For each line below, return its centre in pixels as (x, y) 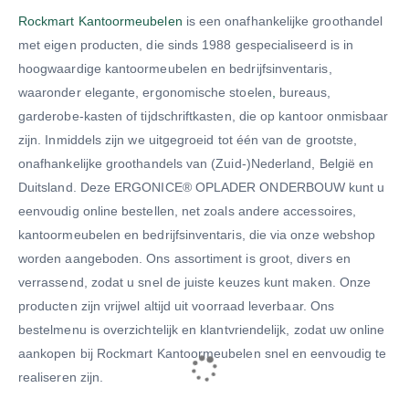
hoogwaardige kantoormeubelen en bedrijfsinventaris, (175, 68)
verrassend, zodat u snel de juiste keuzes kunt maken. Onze (195, 282)
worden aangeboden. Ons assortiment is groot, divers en (184, 258)
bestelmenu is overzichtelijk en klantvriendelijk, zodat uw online (202, 329)
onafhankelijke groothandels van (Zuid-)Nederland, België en (196, 163)
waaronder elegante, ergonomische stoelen (145, 92)
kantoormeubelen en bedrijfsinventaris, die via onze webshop (197, 234)
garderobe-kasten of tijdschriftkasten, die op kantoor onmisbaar (204, 115)
